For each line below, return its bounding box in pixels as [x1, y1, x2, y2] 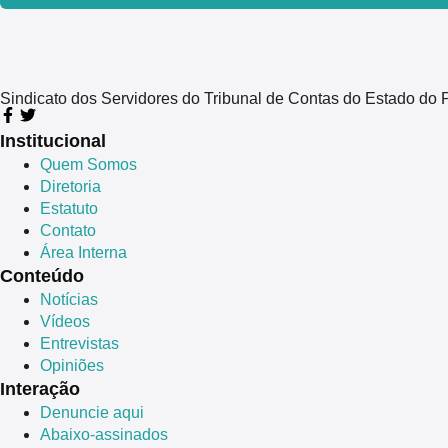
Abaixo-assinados [40, 426, 168, 444]
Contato [40, 222, 96, 240]
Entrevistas [40, 335, 119, 353]
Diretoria [40, 178, 101, 196]
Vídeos [40, 313, 90, 331]
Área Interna [40, 244, 127, 262]
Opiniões [40, 357, 104, 375]
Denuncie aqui [40, 404, 144, 422]
